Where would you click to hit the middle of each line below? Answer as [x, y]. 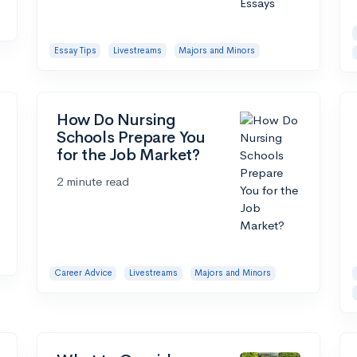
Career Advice [83, 273]
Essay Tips [75, 51]
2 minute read [93, 182]
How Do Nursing [116, 120]
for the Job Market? [128, 155]
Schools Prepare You [131, 138]
